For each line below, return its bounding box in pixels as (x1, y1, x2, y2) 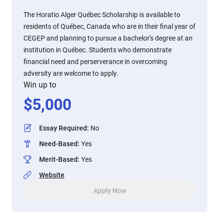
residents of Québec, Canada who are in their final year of (23, 22, 196, 30)
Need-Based (39, 140, 78, 148)
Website (39, 171, 65, 179)
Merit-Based (39, 155, 78, 163)
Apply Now (93, 187, 126, 195)
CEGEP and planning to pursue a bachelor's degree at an (23, 34, 193, 42)
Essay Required (39, 124, 87, 132)
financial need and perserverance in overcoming (23, 58, 167, 66)
